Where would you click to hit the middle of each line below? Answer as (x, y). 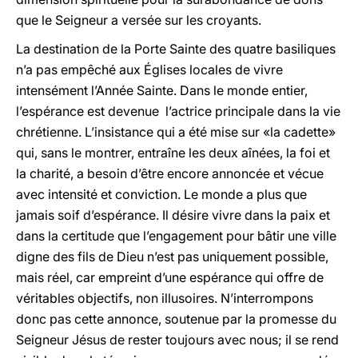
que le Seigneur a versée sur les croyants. (139, 20)
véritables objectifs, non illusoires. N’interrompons (165, 298)
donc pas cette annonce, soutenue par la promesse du (176, 319)
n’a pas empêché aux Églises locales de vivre (149, 70)
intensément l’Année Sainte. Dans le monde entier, (162, 90)
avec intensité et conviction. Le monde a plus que (161, 194)
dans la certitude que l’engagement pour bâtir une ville (176, 236)
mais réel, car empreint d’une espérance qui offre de (170, 277)
